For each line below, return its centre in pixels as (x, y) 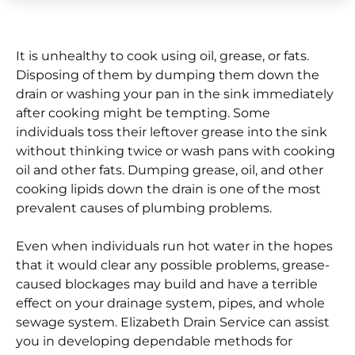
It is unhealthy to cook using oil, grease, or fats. (162, 55)
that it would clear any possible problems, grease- (173, 265)
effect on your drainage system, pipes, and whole (170, 303)
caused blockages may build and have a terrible (167, 284)
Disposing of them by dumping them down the (168, 74)
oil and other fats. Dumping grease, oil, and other (170, 170)
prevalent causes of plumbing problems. (144, 208)
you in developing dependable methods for (154, 342)
